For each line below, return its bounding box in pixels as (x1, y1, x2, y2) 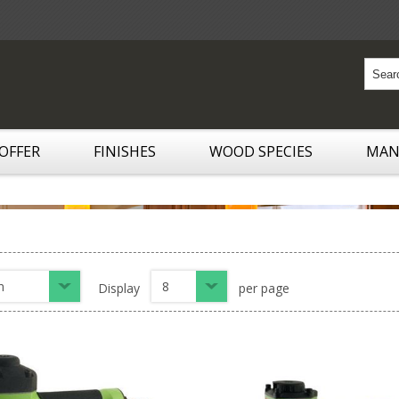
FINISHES (94, 142, 156, 161)
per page (239, 280, 289, 297)
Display (98, 280, 140, 297)
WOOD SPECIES (209, 142, 313, 161)
